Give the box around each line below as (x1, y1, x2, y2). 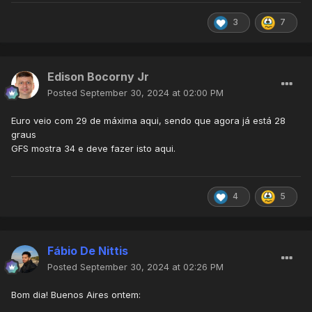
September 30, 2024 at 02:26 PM (80, 261, 224, 273)
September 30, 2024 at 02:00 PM (80, 87, 224, 99)
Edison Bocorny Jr (47, 70, 149, 84)
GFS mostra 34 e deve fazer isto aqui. (11, 143, 175, 155)
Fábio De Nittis (47, 244, 128, 258)
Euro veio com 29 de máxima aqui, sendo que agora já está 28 (11, 115, 286, 127)
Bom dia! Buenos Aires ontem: (11, 289, 141, 301)
